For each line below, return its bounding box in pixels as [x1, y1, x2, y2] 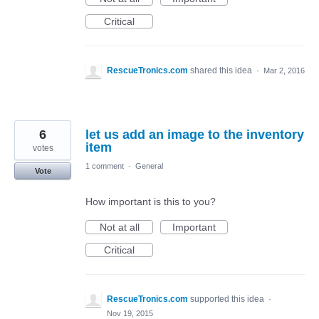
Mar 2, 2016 [263, 66, 305, 75]
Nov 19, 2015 [107, 309, 153, 318]
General [135, 162, 163, 170]
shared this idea [190, 66, 254, 75]
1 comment [85, 162, 124, 170]
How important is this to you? [85, 196, 216, 207]
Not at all [99, 221, 140, 233]
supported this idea [190, 294, 266, 304]
